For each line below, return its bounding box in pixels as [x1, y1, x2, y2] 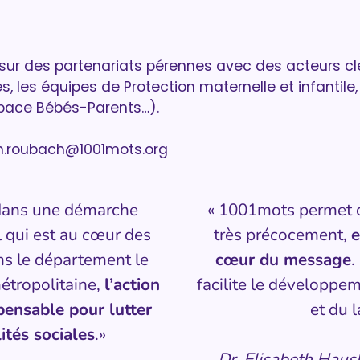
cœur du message [215, 247, 351, 271]
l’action [104, 272, 160, 296]
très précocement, [213, 223, 351, 246]
